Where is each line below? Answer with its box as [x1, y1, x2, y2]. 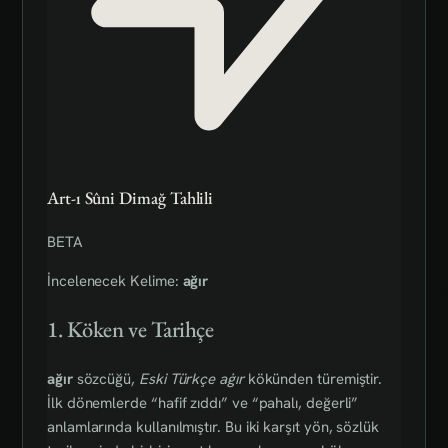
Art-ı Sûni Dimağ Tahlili [47, 186, 214, 210]
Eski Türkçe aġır [138, 369, 244, 390]
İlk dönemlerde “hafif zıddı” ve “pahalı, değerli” [47, 393, 359, 414]
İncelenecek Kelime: [47, 270, 183, 291]
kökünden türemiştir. [243, 369, 383, 390]
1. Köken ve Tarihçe [47, 314, 214, 345]
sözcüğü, [72, 369, 139, 390]
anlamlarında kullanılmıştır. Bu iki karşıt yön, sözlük [47, 417, 379, 438]
